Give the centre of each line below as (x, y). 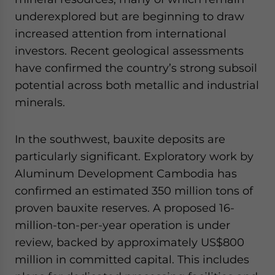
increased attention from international (121, 33)
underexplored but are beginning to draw (130, 16)
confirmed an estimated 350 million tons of (134, 191)
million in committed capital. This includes (132, 259)
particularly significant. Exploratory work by (134, 156)
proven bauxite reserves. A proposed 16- (125, 208)
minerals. (40, 102)
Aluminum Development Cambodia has (126, 173)
